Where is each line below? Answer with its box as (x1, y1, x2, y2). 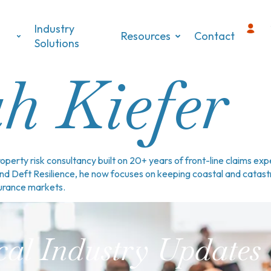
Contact (194, 29, 235, 43)
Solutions (34, 36, 80, 50)
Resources (121, 29, 171, 43)
